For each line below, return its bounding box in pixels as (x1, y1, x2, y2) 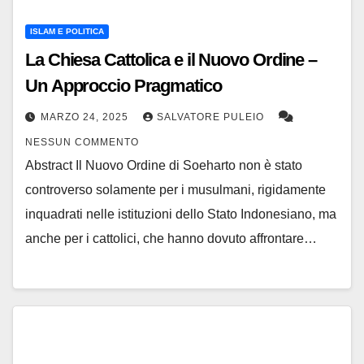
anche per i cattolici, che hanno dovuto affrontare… (25, 232, 317, 246)
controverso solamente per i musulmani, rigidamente (25, 183, 326, 197)
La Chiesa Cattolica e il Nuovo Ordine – (25, 50, 318, 71)
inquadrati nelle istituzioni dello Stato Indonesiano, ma (25, 207, 336, 222)
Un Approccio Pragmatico (25, 76, 222, 97)
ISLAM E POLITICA (30, 27, 104, 37)
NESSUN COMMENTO (25, 136, 139, 149)
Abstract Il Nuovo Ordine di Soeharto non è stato (25, 158, 302, 173)
